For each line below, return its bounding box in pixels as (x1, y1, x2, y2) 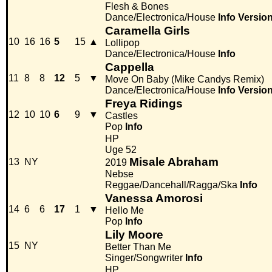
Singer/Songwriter (105, 253, 183, 263)
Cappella (105, 61, 154, 74)
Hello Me (105, 205, 144, 216)
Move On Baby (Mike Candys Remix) (105, 74, 264, 85)
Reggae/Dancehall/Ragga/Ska (105, 180, 237, 191)
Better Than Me (105, 242, 171, 253)
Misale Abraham (129, 155, 219, 169)
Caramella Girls (105, 24, 190, 38)
